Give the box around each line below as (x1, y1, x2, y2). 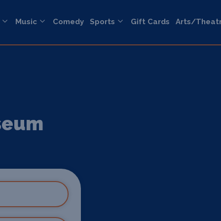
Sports (90, 17, 115, 27)
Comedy (53, 17, 84, 27)
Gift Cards (131, 17, 170, 27)
